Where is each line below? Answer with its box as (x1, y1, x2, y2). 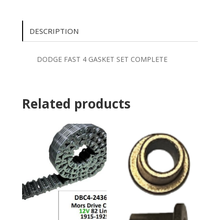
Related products (22, 94, 131, 112)
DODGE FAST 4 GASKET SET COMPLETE (36, 54, 167, 64)
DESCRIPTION (29, 26, 79, 36)
